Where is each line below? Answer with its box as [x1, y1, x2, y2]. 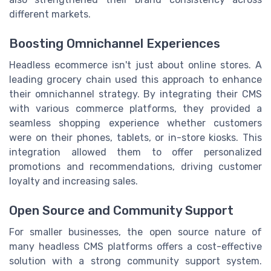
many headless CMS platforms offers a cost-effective [9, 241, 262, 253]
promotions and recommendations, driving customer [9, 160, 262, 172]
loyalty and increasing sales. [9, 175, 138, 187]
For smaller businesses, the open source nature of [9, 226, 262, 238]
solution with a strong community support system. [9, 255, 262, 267]
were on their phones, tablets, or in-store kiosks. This [9, 131, 262, 143]
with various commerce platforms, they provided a [9, 102, 262, 114]
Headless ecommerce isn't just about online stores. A [9, 59, 262, 71]
